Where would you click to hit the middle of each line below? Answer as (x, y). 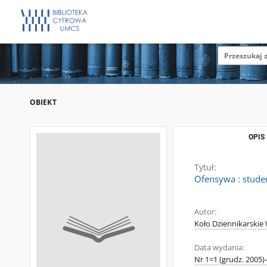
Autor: (205, 212)
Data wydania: (219, 248)
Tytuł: (205, 167)
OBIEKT (43, 102)
